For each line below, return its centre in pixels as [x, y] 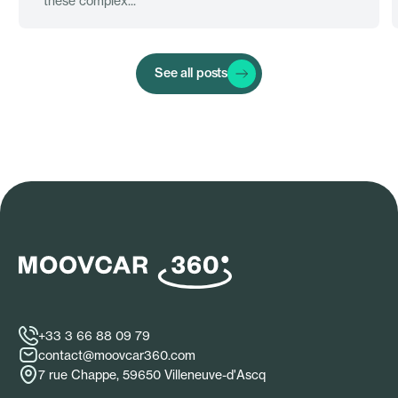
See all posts [191, 73]
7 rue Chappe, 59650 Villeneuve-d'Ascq [152, 375]
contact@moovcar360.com [117, 355]
